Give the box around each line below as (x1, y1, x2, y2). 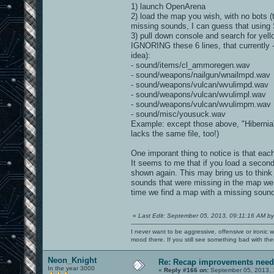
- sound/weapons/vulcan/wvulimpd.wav (131, 80, 268, 89)
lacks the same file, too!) (131, 128, 219, 138)
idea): (131, 50, 150, 60)
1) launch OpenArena (131, 1, 206, 11)
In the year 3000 (48, 264, 95, 272)
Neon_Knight (48, 255, 97, 265)
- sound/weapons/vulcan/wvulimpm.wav (131, 99, 271, 109)
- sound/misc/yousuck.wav (131, 109, 226, 119)
